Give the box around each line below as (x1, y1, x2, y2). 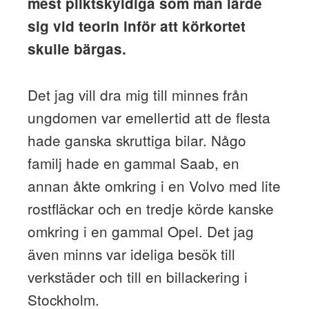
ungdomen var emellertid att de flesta (27, 106, 270, 128)
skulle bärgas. (27, 39, 126, 59)
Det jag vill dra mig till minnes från (27, 83, 248, 105)
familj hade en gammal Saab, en (27, 152, 239, 173)
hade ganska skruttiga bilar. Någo (27, 129, 246, 150)
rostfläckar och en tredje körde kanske (27, 197, 274, 219)
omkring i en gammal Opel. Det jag (27, 220, 254, 241)
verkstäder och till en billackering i (27, 266, 248, 287)
